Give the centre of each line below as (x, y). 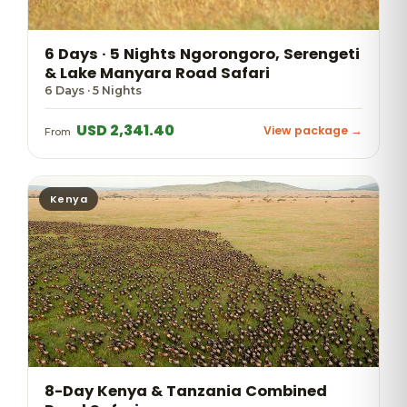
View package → (313, 130)
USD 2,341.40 (124, 130)
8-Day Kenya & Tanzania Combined (186, 391)
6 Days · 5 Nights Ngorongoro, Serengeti (202, 54)
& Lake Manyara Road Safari (157, 73)
